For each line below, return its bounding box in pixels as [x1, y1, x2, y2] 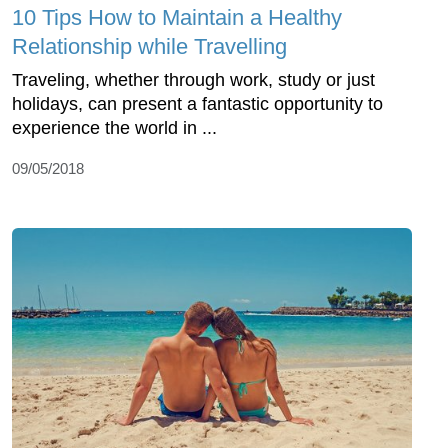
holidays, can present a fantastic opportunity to [12, 93, 383, 114]
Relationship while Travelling [12, 33, 287, 59]
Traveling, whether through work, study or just [12, 69, 375, 90]
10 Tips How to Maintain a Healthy [12, 4, 342, 30]
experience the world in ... [12, 117, 217, 138]
